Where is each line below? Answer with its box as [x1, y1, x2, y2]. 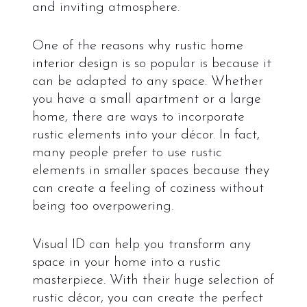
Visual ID [32, 237, 85, 251]
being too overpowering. [32, 199, 173, 213]
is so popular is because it [117, 56, 271, 71]
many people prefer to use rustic [32, 145, 222, 160]
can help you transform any [84, 237, 251, 251]
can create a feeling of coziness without [32, 181, 264, 195]
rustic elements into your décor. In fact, [32, 127, 260, 142]
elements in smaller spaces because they [32, 163, 269, 177]
